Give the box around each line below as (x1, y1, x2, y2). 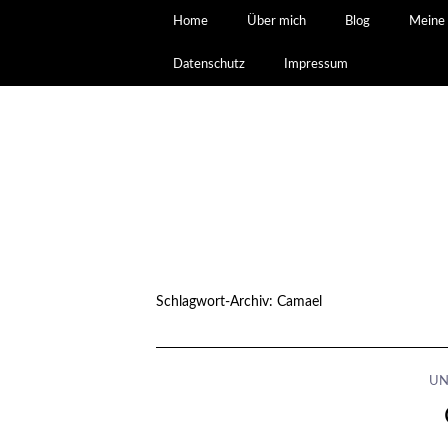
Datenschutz (173, 57, 246, 71)
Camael (276, 295, 322, 309)
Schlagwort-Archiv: (155, 295, 277, 309)
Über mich (247, 14, 307, 28)
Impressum (284, 57, 349, 71)
